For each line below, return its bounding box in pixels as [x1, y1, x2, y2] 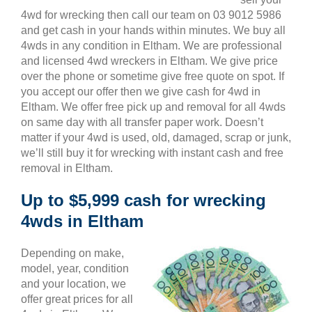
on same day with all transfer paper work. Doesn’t [21, 116, 263, 128]
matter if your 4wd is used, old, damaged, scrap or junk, [21, 132, 291, 143]
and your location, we [21, 278, 126, 290]
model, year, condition [21, 263, 129, 274]
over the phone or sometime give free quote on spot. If [21, 70, 284, 82]
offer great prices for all [21, 293, 133, 305]
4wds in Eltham [21, 212, 143, 231]
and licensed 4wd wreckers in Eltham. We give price [21, 55, 278, 67]
